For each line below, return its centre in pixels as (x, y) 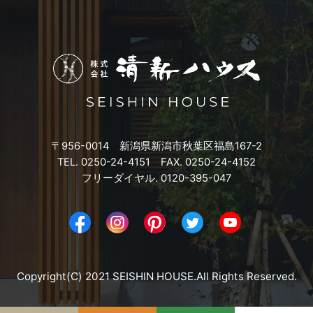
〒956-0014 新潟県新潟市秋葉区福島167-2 (156, 146)
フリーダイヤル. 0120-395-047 (156, 179)
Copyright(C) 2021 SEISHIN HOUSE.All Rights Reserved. (156, 276)
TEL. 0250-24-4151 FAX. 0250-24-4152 (156, 162)
